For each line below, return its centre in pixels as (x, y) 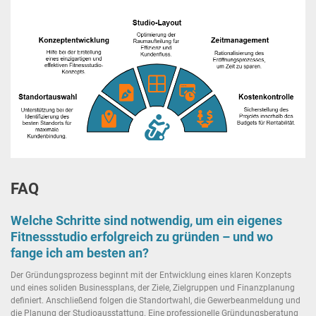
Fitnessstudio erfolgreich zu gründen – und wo (142, 236)
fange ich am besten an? (80, 253)
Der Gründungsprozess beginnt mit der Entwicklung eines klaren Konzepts (151, 275)
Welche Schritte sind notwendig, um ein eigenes (146, 220)
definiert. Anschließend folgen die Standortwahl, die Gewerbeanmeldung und (156, 301)
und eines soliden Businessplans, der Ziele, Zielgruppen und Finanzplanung (153, 288)
